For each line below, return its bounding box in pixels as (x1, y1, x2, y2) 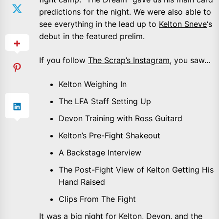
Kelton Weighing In (59, 79, 127, 89)
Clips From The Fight (59, 194, 136, 204)
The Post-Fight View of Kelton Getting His (59, 164, 214, 175)
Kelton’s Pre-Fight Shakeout (59, 130, 160, 140)
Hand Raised (59, 176, 105, 187)
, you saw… (170, 55, 211, 65)
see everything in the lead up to (39, 19, 159, 29)
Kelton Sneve (159, 19, 207, 29)
